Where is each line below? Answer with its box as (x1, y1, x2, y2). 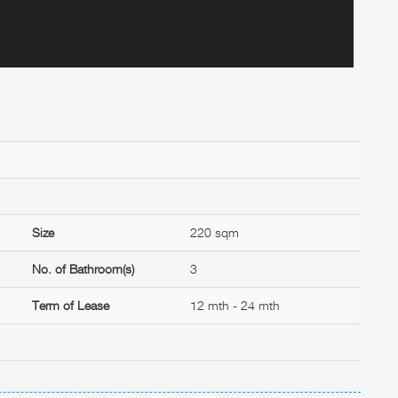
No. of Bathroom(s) (32, 260, 135, 276)
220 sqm (189, 224, 239, 240)
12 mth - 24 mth (189, 297, 280, 313)
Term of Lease (32, 297, 110, 313)
